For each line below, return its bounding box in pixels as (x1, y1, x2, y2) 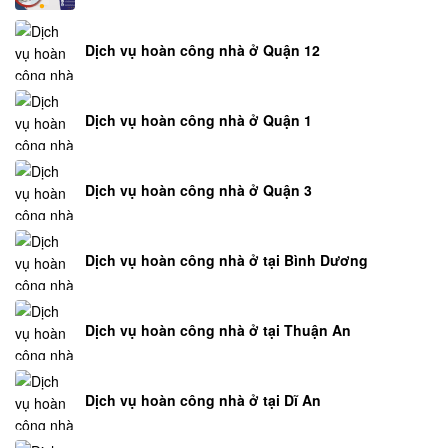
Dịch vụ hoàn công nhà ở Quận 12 (85, 39, 320, 60)
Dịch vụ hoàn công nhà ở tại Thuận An (85, 319, 351, 340)
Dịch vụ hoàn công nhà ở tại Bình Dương (85, 249, 368, 270)
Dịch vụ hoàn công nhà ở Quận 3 (85, 179, 312, 200)
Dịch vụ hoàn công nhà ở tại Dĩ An (85, 389, 321, 410)
